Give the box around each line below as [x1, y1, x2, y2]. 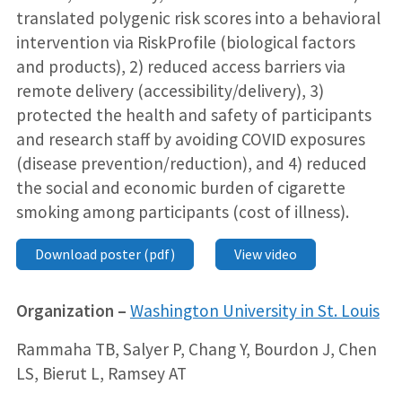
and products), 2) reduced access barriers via [15, 56, 345, 78]
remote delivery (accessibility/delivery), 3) [15, 80, 324, 102]
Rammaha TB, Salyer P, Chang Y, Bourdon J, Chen [15, 338, 377, 361]
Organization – [15, 300, 127, 322]
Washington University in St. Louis [129, 300, 380, 322]
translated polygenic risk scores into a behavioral [15, 7, 380, 30]
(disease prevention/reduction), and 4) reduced [15, 153, 367, 175]
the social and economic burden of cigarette [15, 177, 345, 199]
